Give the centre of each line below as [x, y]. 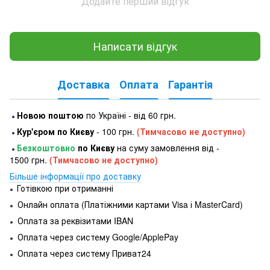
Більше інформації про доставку [75, 176]
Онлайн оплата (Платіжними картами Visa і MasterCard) [129, 204]
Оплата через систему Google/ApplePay [97, 237]
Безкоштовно [47, 147]
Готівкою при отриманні [65, 188]
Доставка [83, 85]
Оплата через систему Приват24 [83, 253]
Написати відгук [135, 46]
